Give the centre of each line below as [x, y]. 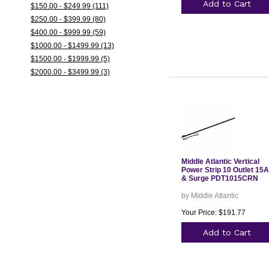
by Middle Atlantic [210, 196]
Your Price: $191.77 [213, 213]
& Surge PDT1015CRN [219, 178]
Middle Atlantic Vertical [220, 162]
